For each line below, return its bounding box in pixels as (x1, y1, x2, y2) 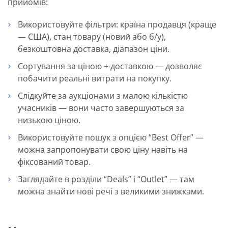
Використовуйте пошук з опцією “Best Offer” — (18, 131, 204, 143)
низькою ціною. (18, 114, 80, 126)
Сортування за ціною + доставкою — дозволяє (18, 60, 202, 72)
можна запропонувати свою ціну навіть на (18, 144, 188, 155)
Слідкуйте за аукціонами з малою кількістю (18, 90, 188, 101)
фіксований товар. (18, 156, 91, 167)
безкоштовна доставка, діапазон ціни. (18, 43, 169, 54)
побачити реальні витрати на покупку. (18, 72, 172, 84)
